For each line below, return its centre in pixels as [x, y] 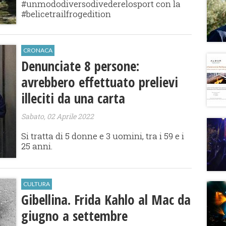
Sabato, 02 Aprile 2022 [58, 117]
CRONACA [38, 50]
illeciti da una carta [73, 98]
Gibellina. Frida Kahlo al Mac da [106, 200]
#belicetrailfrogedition [66, 14]
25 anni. [37, 146]
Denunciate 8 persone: [80, 66]
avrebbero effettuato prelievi [100, 82]
